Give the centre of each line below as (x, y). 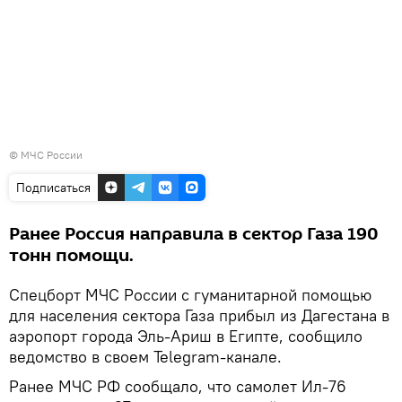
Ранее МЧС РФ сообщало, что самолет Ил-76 (178, 386)
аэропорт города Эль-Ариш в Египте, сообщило (186, 336)
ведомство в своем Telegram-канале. (145, 356)
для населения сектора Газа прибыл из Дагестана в (199, 315)
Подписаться (53, 187)
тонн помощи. (71, 255)
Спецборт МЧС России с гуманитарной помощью (190, 294)
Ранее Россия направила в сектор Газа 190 (194, 234)
